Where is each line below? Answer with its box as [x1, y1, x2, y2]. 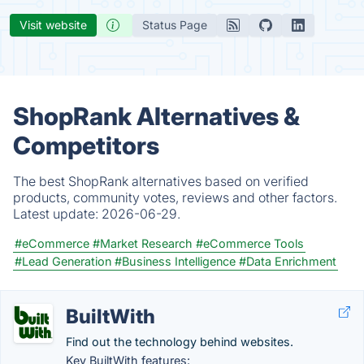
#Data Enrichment [239, 254, 336, 268]
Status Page [142, 18, 207, 32]
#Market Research [93, 236, 193, 250]
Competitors [13, 131, 159, 160]
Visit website [19, 18, 87, 32]
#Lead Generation [15, 254, 111, 268]
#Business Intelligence [115, 254, 236, 268]
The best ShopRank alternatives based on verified [13, 173, 309, 189]
